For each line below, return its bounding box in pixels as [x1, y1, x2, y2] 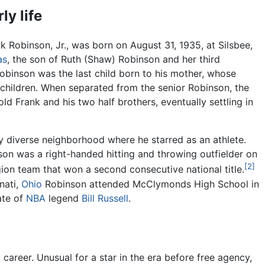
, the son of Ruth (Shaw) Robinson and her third [7, 53, 221, 66]
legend [46, 192, 82, 204]
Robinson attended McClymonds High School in [42, 177, 259, 190]
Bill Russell [82, 192, 128, 204]
